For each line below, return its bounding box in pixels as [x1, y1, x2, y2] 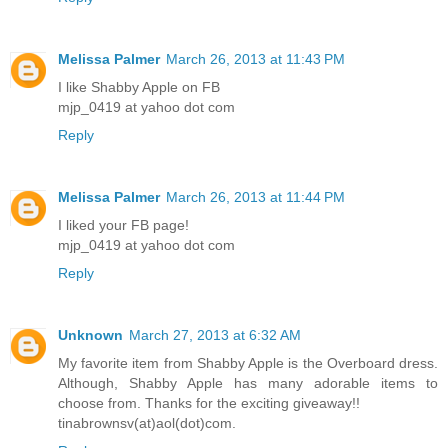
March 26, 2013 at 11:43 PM [166, 50, 345, 67]
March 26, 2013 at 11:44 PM [166, 188, 345, 205]
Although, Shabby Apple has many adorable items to [58, 374, 438, 391]
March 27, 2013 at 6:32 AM [129, 326, 301, 343]
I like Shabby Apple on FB [58, 78, 220, 95]
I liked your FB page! [58, 216, 189, 233]
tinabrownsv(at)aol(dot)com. [58, 414, 236, 431]
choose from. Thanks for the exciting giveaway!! [58, 394, 360, 411]
